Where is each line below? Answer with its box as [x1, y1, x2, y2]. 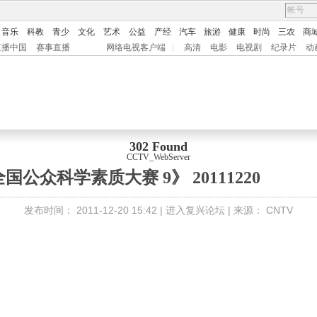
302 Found [129, 139, 188, 154]
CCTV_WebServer [127, 152, 190, 162]
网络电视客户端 [106, 42, 166, 52]
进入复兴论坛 [166, 204, 225, 216]
